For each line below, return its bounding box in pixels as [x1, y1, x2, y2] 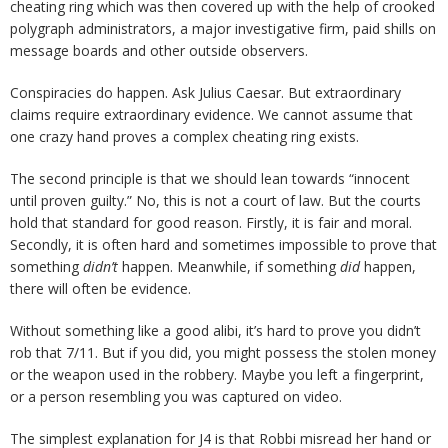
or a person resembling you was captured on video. [10, 387, 342, 406]
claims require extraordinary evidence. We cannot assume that [10, 105, 413, 124]
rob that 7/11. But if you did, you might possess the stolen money [10, 343, 436, 362]
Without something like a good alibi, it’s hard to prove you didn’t [10, 321, 421, 340]
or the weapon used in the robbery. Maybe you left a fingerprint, [10, 365, 424, 384]
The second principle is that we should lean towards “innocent [10, 169, 410, 188]
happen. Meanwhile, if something [118, 257, 340, 276]
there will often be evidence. [10, 279, 191, 298]
